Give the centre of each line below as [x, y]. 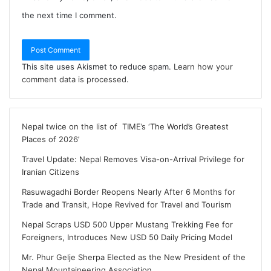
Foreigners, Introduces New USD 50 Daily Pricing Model [127, 237]
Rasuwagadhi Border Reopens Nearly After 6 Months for [129, 191]
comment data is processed [74, 79]
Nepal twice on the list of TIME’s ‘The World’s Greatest [125, 126]
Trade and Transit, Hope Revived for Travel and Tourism [126, 204]
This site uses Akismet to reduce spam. [98, 66]
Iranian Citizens [51, 171]
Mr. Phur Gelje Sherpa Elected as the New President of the [134, 257]
